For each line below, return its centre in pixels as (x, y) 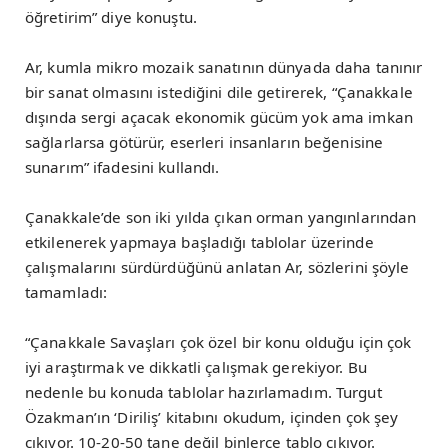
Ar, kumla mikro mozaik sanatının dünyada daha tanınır (224, 67)
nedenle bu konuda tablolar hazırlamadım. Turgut (203, 392)
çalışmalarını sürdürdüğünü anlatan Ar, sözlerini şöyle (217, 267)
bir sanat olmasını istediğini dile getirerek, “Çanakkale (219, 92)
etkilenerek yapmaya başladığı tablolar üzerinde (199, 242)
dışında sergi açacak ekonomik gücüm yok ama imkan (219, 117)
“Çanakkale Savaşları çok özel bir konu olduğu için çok (218, 342)
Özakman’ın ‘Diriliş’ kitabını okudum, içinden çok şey (212, 417)
